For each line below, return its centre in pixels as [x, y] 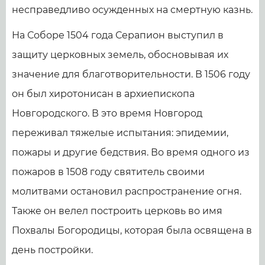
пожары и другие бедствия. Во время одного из [131, 153]
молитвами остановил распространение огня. [127, 192]
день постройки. [52, 250]
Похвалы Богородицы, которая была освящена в [132, 231]
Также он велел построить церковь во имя [117, 211]
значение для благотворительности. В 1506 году [131, 75]
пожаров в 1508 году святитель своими [108, 172]
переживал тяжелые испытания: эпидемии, [120, 133]
